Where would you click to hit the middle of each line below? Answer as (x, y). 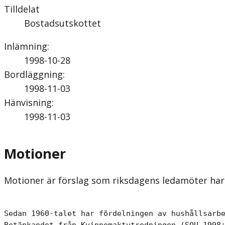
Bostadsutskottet (63, 23)
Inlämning (26, 46)
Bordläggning (33, 74)
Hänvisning (28, 102)
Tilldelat (22, 9)
